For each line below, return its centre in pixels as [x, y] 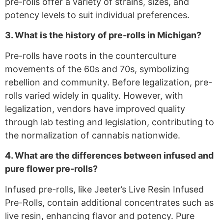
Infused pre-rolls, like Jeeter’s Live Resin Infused [104, 189]
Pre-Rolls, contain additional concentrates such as [109, 202]
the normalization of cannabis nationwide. [93, 135]
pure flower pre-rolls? [51, 169]
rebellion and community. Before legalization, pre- [109, 82]
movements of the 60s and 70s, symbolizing [97, 69]
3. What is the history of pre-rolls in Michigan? [103, 35]
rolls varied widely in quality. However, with [94, 95]
